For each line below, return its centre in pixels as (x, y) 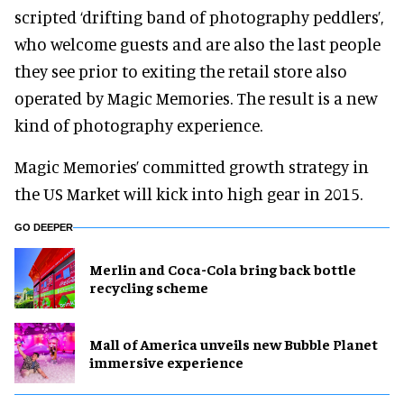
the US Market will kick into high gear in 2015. (188, 193)
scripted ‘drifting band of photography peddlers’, (199, 16)
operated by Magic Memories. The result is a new (196, 97)
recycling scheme (149, 287)
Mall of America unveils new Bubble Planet (234, 344)
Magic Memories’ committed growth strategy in (192, 166)
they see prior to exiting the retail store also (181, 70)
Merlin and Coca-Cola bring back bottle (223, 269)
